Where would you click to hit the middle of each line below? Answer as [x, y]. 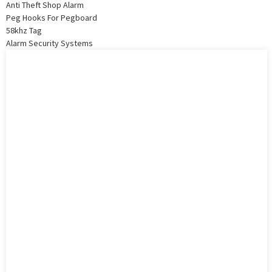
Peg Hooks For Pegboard [52, 17]
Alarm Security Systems [49, 43]
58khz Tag [24, 30]
